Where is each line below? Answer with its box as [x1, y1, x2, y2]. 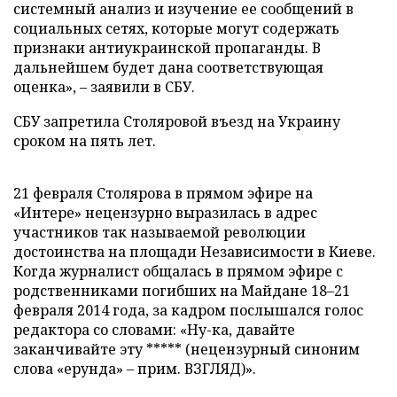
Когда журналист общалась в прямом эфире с [13, 261, 343, 281]
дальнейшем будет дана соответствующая [13, 58, 323, 77]
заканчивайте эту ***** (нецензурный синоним [13, 339, 360, 359]
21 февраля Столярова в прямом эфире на [13, 183, 313, 203]
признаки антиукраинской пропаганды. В [13, 38, 321, 58]
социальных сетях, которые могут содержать [13, 19, 339, 38]
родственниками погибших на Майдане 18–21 [13, 281, 350, 300]
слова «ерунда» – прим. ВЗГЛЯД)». [13, 359, 256, 378]
